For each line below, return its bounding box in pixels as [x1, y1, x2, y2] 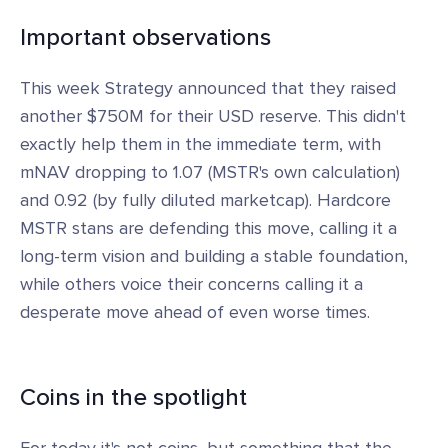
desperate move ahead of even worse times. [20, 301, 370, 323]
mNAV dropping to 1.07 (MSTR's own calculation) [20, 161, 400, 183]
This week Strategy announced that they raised [20, 77, 396, 99]
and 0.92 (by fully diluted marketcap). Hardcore [20, 189, 391, 211]
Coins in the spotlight [20, 383, 247, 412]
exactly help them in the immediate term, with [20, 133, 381, 155]
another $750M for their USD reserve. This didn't [20, 105, 406, 127]
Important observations [20, 23, 271, 52]
